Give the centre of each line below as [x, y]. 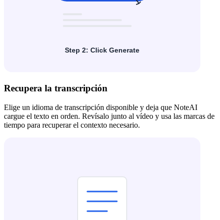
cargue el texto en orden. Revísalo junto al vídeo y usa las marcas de [109, 116]
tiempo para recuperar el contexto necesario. [72, 125]
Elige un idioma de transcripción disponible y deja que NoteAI [101, 108]
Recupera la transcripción [56, 88]
